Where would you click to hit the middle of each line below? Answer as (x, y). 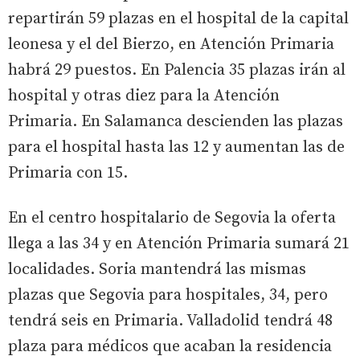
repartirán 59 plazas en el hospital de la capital (178, 18)
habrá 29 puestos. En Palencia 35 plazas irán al (177, 70)
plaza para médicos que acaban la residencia (170, 346)
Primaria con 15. (68, 173)
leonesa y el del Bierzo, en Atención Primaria (171, 44)
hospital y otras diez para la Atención (144, 96)
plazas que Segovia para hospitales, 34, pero (168, 295)
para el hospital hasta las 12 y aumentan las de (176, 147)
